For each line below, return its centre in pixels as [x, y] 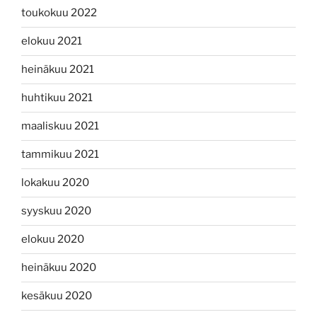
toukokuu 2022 [59, 13]
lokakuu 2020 [55, 183]
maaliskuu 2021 [60, 126]
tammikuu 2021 [60, 155]
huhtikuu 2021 [57, 98]
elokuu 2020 [53, 240]
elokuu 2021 [52, 41]
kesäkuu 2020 [57, 296]
